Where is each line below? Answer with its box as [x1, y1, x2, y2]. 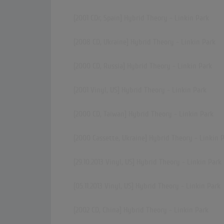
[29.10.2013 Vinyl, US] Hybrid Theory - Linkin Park [73, 157, 221, 167]
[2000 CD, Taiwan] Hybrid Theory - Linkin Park [73, 109, 213, 119]
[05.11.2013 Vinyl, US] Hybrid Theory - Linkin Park [73, 181, 220, 191]
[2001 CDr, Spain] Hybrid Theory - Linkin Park [73, 13, 209, 23]
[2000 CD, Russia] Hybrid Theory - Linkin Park [73, 61, 212, 71]
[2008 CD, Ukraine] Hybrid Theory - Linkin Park [73, 37, 215, 47]
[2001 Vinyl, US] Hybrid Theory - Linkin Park [73, 85, 206, 95]
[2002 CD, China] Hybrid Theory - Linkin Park [73, 205, 208, 215]
